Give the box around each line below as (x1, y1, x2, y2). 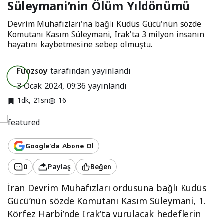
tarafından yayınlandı (48, 63, 131, 78)
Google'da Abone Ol (25, 139, 94, 153)
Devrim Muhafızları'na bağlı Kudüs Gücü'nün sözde (7, 16, 201, 32)
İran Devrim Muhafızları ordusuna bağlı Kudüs (7, 180, 207, 197)
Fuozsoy (17, 63, 48, 78)
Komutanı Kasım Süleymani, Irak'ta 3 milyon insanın (7, 26, 204, 42)
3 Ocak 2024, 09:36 (17, 78, 86, 94)
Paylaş (48, 160, 71, 174)
